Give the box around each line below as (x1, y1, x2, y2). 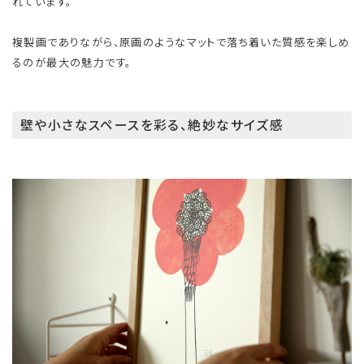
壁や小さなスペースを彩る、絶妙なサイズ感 (20, 115, 284, 134)
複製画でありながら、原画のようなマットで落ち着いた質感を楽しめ (12, 34, 350, 50)
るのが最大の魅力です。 (12, 54, 132, 71)
